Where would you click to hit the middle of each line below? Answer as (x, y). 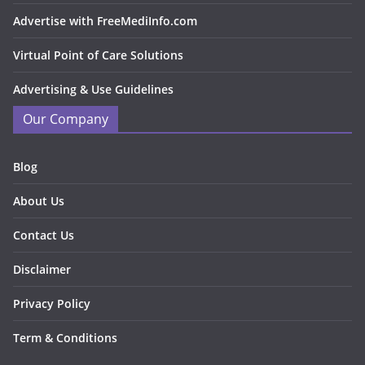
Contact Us (44, 235)
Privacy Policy (52, 304)
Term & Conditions (65, 338)
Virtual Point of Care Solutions (98, 55)
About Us (39, 201)
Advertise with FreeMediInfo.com (105, 21)
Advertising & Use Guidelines (93, 90)
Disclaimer (42, 270)
